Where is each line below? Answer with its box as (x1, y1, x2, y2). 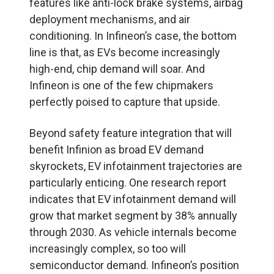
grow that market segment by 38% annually (29, 209, 237, 222)
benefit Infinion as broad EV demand (29, 143, 204, 156)
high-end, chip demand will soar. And (29, 62, 205, 75)
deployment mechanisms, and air (29, 12, 190, 26)
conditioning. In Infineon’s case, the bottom (29, 29, 237, 42)
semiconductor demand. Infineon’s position (29, 258, 239, 272)
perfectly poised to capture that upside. (29, 95, 220, 108)
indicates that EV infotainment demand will (29, 192, 236, 206)
